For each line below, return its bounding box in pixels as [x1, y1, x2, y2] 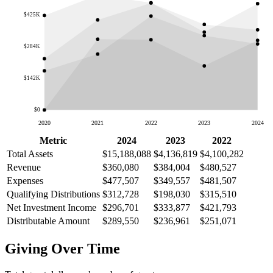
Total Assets [7, 149, 53, 160]
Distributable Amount [7, 216, 90, 227]
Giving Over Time [5, 241, 120, 257]
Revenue [7, 162, 41, 173]
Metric [40, 135, 67, 146]
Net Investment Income [7, 202, 96, 213]
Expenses [7, 175, 43, 186]
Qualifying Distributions [7, 189, 100, 200]
